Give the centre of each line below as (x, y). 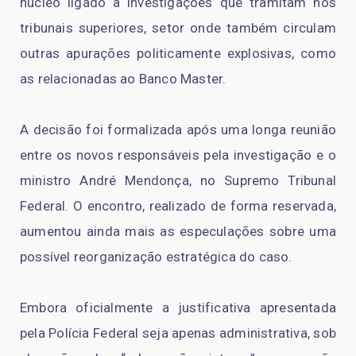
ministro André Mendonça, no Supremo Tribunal (178, 181)
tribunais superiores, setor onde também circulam (178, 28)
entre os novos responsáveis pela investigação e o (178, 155)
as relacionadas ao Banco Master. (123, 79)
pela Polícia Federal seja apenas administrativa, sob (178, 333)
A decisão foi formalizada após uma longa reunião (178, 130)
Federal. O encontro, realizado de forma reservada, (178, 206)
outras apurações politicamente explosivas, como (178, 54)
